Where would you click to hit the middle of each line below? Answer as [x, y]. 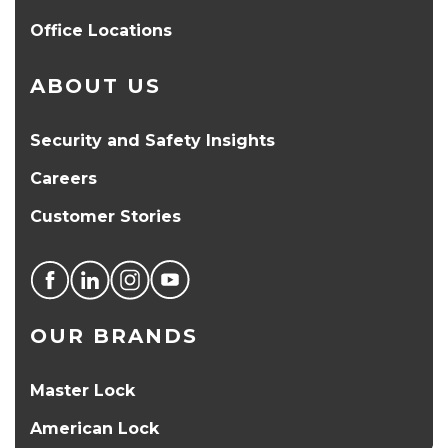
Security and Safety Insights [152, 140]
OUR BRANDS [114, 335]
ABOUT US [95, 85]
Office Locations [101, 30]
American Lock [94, 428]
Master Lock [82, 390]
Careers [63, 178]
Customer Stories [105, 216]
